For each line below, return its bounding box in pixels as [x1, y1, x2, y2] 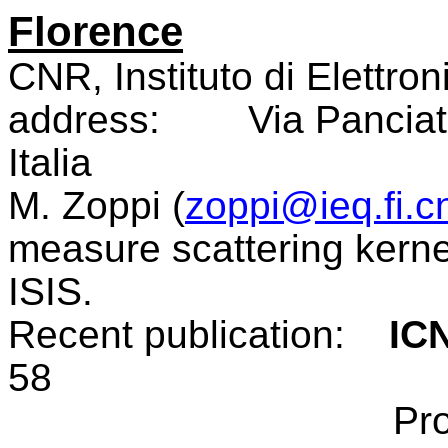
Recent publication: [8, 313, 345, 356]
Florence [8, 8, 183, 55]
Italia [8, 141, 92, 184]
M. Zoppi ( [8, 184, 185, 227]
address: [8, 98, 160, 141]
